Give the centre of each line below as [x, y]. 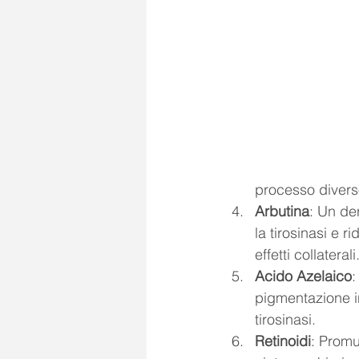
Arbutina [282, 211]
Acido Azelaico [303, 276]
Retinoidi [283, 341]
